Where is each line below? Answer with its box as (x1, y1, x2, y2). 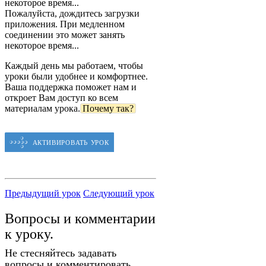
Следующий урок (83, 188, 154, 198)
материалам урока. (5, 103, 80, 114)
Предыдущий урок (5, 188, 81, 198)
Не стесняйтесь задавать (5, 246, 116, 259)
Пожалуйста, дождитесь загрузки (5, 8, 140, 19)
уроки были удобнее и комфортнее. (5, 71, 148, 82)
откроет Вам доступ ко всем (5, 93, 118, 103)
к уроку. (5, 226, 53, 242)
